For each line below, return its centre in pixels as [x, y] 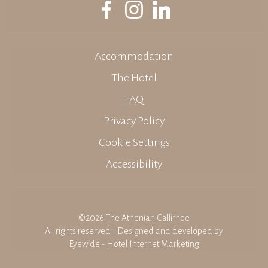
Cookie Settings [134, 142]
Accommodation [134, 56]
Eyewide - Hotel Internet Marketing [134, 244]
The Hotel [134, 78]
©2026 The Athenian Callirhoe [134, 218]
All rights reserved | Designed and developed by [134, 231]
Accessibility [134, 164]
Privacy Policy [134, 121]
